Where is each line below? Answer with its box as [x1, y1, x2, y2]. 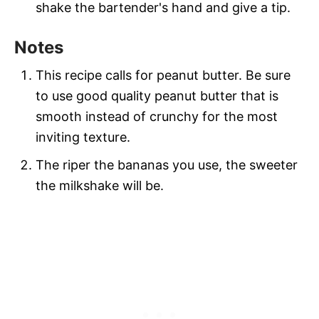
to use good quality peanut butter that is [36, 88, 278, 103]
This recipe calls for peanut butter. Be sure [36, 67, 291, 83]
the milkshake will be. [36, 177, 164, 193]
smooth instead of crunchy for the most [36, 108, 278, 124]
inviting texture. [36, 129, 130, 145]
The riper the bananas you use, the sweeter [36, 157, 298, 172]
